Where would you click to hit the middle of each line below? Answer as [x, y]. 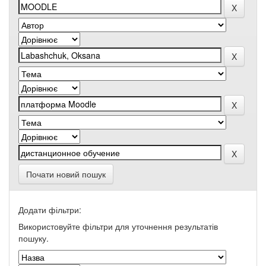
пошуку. [34, 238]
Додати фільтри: [50, 210]
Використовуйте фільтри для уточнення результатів [118, 226]
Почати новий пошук [66, 174]
